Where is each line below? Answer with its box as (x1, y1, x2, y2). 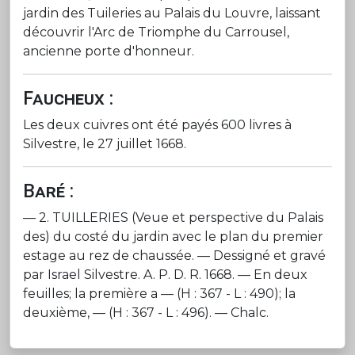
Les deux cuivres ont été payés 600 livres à (23, 116, 292, 132)
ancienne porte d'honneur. (23, 43, 194, 59)
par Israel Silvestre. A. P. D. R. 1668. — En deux (23, 266, 307, 282)
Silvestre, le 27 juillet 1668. (23, 136, 186, 151)
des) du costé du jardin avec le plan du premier (23, 228, 323, 244)
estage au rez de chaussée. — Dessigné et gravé (23, 247, 326, 263)
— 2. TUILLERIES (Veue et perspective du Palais (23, 209, 323, 225)
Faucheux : (23, 86, 113, 109)
